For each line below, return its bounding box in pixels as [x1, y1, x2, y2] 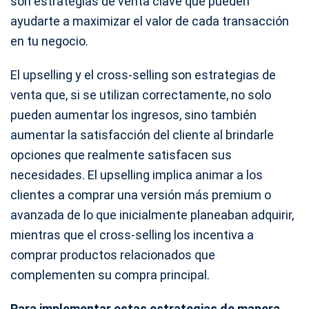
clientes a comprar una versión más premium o [10, 187, 271, 202]
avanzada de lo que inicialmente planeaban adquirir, [10, 207, 294, 222]
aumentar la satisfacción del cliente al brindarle [10, 127, 274, 142]
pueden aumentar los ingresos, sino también [10, 107, 257, 122]
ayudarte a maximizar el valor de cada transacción [10, 13, 289, 28]
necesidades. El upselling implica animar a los [10, 167, 263, 182]
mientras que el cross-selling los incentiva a [10, 227, 254, 242]
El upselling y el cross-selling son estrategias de [10, 67, 276, 82]
